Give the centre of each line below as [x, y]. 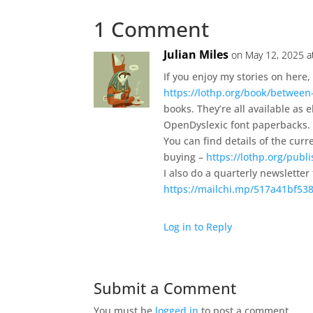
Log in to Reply [198, 226]
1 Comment [152, 29]
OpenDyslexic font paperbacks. [237, 124]
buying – [185, 156]
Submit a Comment [165, 287]
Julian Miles [196, 54]
